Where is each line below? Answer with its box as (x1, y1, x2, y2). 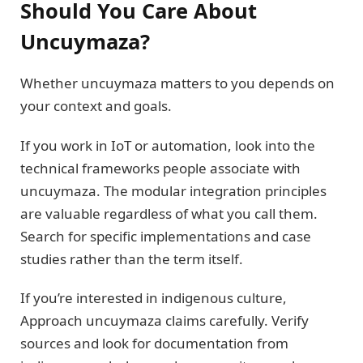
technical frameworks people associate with (20, 158, 301, 177)
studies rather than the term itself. (20, 249, 243, 268)
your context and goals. (20, 96, 172, 116)
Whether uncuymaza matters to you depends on (20, 74, 335, 93)
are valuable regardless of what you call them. (20, 203, 318, 223)
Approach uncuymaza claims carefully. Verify (20, 310, 309, 330)
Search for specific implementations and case (20, 226, 311, 246)
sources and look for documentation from (20, 333, 288, 352)
